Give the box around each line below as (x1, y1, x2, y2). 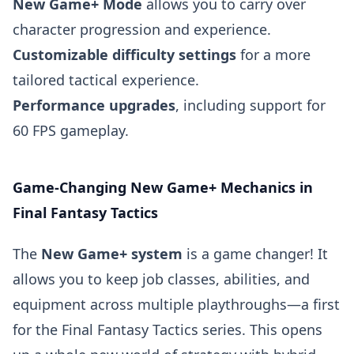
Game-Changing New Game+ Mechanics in (13, 178, 313, 197)
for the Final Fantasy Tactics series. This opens (13, 320, 322, 339)
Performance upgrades (13, 96, 175, 115)
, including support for (175, 96, 326, 115)
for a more (236, 45, 311, 64)
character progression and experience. (13, 20, 271, 39)
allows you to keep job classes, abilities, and (13, 269, 310, 288)
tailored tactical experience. (13, 70, 199, 89)
